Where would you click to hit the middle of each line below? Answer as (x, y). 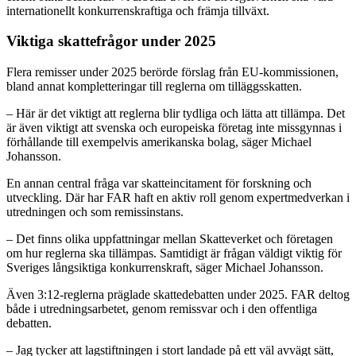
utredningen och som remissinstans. (95, 212)
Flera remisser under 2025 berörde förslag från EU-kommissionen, (172, 72)
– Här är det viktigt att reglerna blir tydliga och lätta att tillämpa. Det (176, 114)
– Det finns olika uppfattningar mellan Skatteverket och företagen (170, 239)
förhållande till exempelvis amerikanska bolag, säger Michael (159, 142)
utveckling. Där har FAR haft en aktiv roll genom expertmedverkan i (178, 198)
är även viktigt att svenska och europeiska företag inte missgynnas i (174, 128)
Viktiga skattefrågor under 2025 (111, 41)
